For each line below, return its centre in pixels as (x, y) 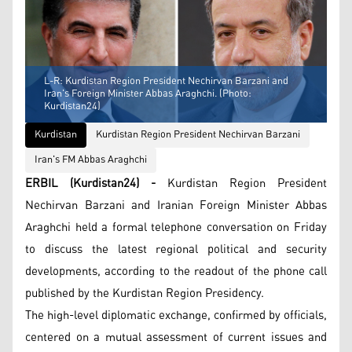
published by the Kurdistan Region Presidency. (145, 293)
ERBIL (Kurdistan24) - (90, 183)
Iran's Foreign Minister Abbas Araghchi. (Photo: (148, 93)
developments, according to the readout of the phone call (176, 271)
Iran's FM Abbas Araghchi (91, 159)
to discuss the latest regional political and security (176, 249)
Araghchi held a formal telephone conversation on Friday (176, 227)
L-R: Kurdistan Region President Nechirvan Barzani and (166, 81)
